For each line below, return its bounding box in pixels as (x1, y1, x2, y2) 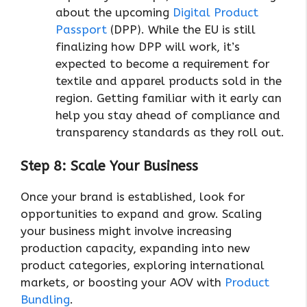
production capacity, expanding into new (21, 241, 250, 256)
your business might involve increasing (21, 224, 232, 238)
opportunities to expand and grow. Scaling (21, 207, 262, 221)
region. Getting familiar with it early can (56, 90, 282, 105)
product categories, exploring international (21, 258, 265, 273)
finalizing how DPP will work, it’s (56, 39, 240, 53)
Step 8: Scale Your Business (21, 158, 198, 175)
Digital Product (173, 5, 258, 19)
